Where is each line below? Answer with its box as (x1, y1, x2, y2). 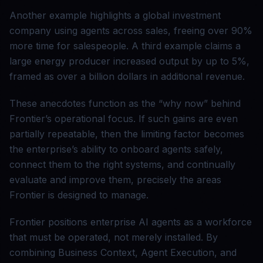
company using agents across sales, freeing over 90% (9, 25, 252, 37)
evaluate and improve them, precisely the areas (9, 174, 221, 186)
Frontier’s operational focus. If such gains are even (9, 113, 238, 125)
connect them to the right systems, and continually (9, 159, 235, 171)
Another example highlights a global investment (9, 9, 221, 22)
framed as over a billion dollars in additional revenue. (9, 70, 245, 83)
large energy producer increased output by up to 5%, (9, 55, 249, 68)
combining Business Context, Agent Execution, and (9, 247, 237, 259)
